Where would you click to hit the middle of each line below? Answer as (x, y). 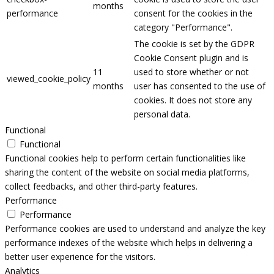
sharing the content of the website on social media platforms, (127, 172)
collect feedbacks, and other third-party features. (101, 187)
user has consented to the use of (200, 86)
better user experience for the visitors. (80, 257)
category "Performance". (183, 28)
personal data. (162, 114)
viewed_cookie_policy (49, 79)
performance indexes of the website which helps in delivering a (129, 243)
